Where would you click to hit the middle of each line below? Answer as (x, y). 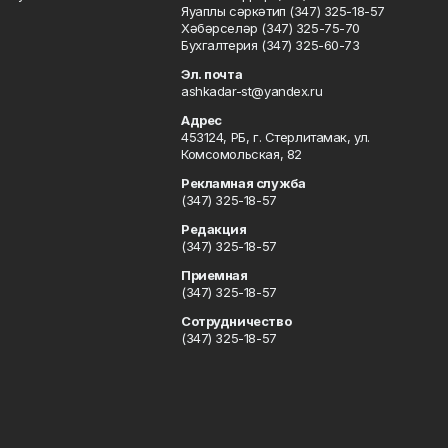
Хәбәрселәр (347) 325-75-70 (270, 28)
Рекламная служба (243, 183)
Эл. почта (211, 74)
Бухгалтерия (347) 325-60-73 (270, 45)
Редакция (213, 229)
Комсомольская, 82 (241, 154)
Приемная (214, 275)
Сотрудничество (236, 321)
